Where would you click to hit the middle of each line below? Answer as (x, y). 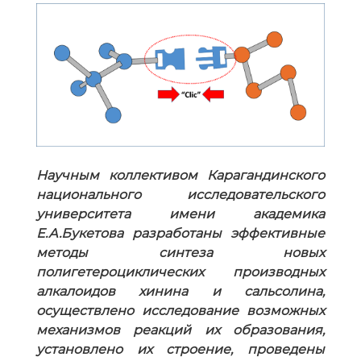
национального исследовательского (180, 195)
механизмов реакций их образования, (180, 330)
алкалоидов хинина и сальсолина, (180, 292)
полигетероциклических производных (180, 272)
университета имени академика (180, 214)
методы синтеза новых (180, 253)
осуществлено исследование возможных (180, 311)
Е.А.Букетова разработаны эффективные (180, 234)
